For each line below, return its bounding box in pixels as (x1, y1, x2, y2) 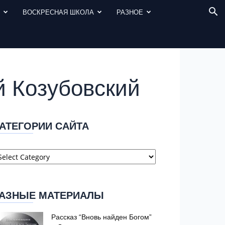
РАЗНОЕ (117, 7, 144, 17)
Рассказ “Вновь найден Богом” (51, 213, 152, 221)
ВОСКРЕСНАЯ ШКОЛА (23, 7, 94, 17)
